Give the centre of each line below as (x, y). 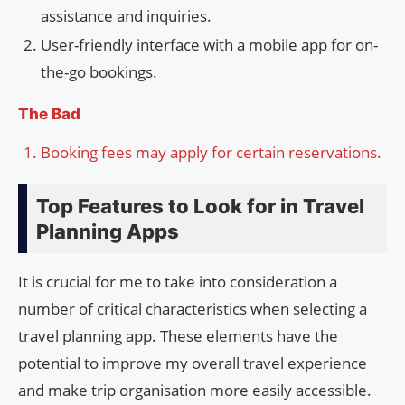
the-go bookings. (99, 71)
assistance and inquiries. (126, 15)
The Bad (49, 113)
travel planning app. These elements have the (178, 335)
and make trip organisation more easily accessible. (195, 390)
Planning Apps (108, 231)
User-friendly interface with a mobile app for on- (209, 44)
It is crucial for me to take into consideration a (178, 281)
